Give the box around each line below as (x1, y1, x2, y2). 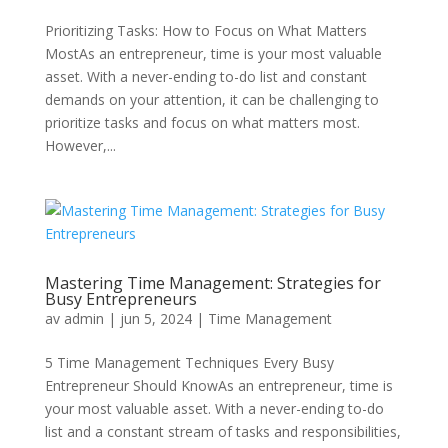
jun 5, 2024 (119, 309, 192, 328)
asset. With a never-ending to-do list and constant (44, 67, 367, 86)
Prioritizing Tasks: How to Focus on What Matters (44, 21, 367, 40)
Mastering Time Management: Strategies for (44, 272, 381, 294)
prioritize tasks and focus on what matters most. (44, 113, 360, 132)
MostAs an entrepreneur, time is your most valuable (44, 44, 382, 63)
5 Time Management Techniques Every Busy (44, 353, 334, 372)
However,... (44, 136, 116, 155)
